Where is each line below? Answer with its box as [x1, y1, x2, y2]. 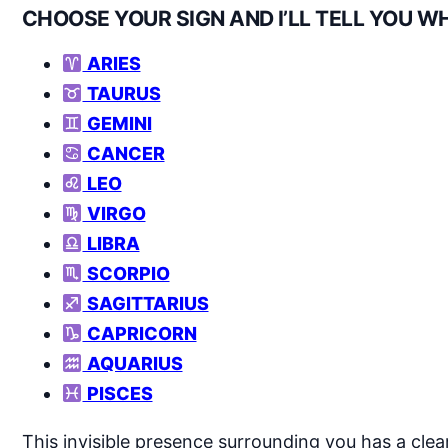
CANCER [82, 142, 165, 164]
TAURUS [82, 82, 161, 104]
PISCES [82, 382, 153, 404]
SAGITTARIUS [82, 292, 209, 314]
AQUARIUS [82, 352, 183, 374]
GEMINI [82, 112, 152, 134]
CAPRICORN [82, 322, 197, 344]
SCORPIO [82, 262, 170, 284]
